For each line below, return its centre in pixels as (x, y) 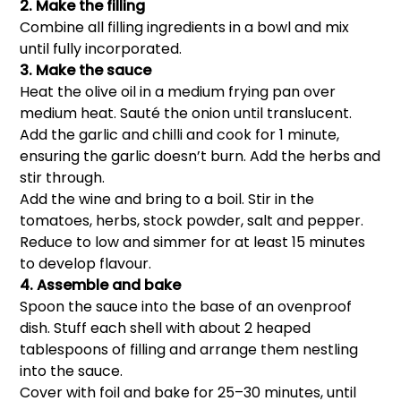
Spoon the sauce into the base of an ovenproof (186, 306)
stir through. (63, 177)
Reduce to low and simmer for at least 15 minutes (193, 242)
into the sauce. (72, 371)
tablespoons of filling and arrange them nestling (189, 349)
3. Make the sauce (86, 70)
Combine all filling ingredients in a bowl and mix (185, 27)
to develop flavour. (86, 263)
